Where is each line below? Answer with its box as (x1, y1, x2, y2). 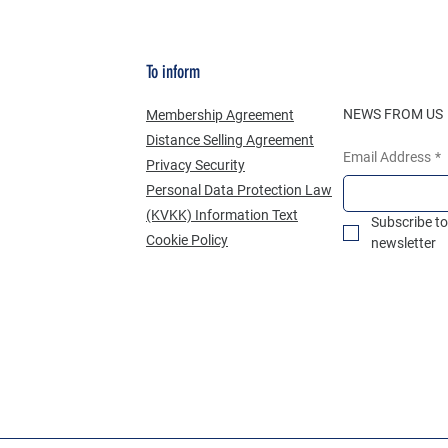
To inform (145, 60, 200, 83)
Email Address (343, 148, 432, 165)
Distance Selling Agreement (145, 131, 314, 148)
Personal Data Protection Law (145, 181, 332, 198)
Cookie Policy (145, 231, 228, 248)
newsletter (371, 234, 437, 251)
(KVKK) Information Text (145, 206, 298, 223)
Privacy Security (145, 156, 245, 173)
